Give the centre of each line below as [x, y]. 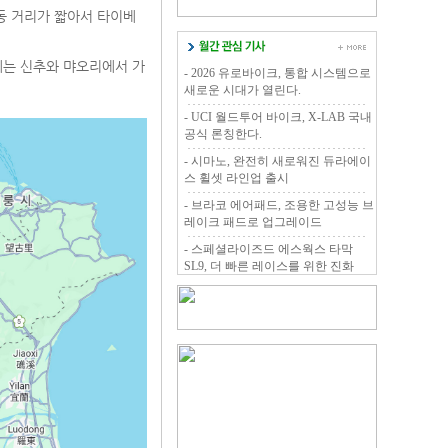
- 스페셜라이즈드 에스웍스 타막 [268, 249]
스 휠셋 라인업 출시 [236, 178]
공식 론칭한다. [223, 134]
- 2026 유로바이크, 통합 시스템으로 [277, 73]
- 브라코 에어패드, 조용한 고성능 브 [279, 205]
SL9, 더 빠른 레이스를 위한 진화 [269, 266]
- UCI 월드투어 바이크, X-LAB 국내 [278, 117]
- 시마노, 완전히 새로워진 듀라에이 [277, 161]
